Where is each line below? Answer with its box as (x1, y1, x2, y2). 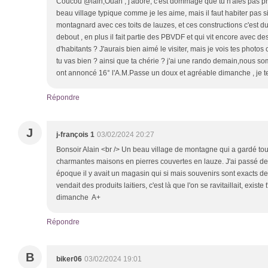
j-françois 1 (56, 130, 95, 139)
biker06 (56, 255, 82, 264)
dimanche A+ (56, 193, 102, 202)
